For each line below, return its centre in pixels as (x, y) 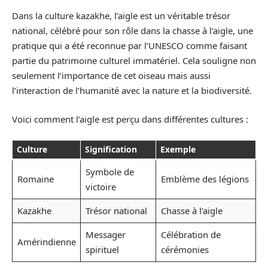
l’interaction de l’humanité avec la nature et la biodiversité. (132, 91)
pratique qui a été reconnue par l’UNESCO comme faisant (130, 46)
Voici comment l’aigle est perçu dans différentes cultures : (130, 119)
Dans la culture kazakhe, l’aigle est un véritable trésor (121, 16)
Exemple (178, 150)
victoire (100, 187)
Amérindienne (46, 242)
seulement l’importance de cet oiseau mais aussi (111, 76)
